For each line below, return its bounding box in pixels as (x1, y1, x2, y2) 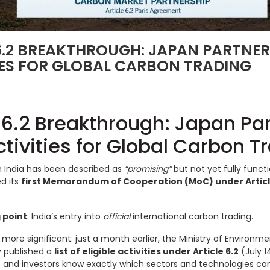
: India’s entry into (27, 210, 103, 223)
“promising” (124, 163, 171, 175)
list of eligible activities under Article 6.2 (54, 245, 239, 258)
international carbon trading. (130, 210, 253, 223)
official (103, 210, 130, 223)
